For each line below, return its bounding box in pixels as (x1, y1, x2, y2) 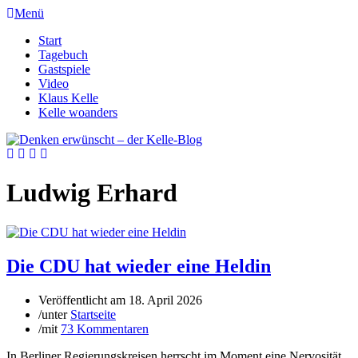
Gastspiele (38, 62, 90, 76)
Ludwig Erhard (6, 178, 177, 208)
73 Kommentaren (61, 321, 149, 336)
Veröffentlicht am (38, 292, 129, 307)
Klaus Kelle (38, 91, 98, 105)
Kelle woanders (38, 105, 117, 119)
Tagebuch (38, 48, 88, 62)
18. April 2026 (129, 292, 202, 307)
